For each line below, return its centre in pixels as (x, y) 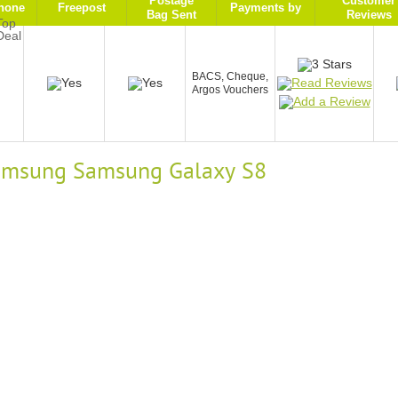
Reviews (369, 15)
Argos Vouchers (230, 90)
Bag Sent (171, 15)
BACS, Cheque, (230, 76)
